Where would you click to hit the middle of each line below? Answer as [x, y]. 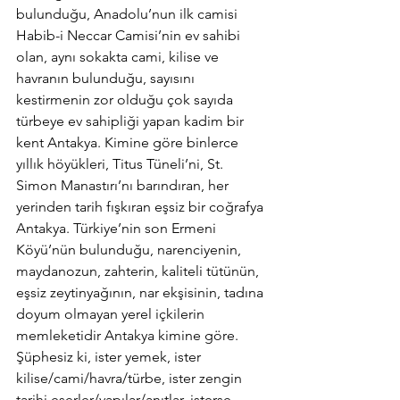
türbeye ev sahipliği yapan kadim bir [132, 121]
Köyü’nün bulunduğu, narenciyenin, [130, 250]
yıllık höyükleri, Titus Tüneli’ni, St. [121, 164]
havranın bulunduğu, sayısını [107, 78]
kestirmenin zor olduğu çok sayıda [126, 100]
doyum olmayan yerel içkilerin [112, 314]
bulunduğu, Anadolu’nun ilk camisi [129, 14]
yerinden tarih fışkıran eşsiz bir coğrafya [142, 207]
